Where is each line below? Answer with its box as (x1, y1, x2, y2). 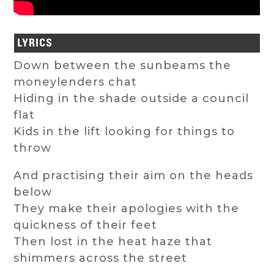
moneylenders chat (13, 75, 138, 89)
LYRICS (17, 36, 53, 50)
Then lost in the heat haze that (13, 235, 213, 249)
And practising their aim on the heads (13, 169, 254, 183)
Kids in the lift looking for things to (13, 125, 235, 139)
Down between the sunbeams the (13, 59, 232, 73)
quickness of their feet (13, 218, 158, 232)
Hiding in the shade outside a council (13, 92, 250, 106)
